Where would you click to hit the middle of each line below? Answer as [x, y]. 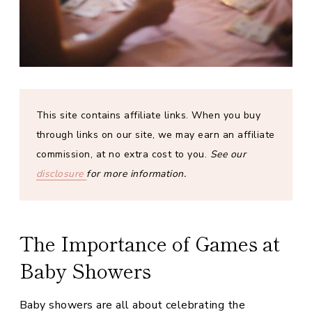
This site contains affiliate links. [112, 115]
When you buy [226, 115]
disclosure [60, 174]
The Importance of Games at [150, 243]
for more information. [136, 174]
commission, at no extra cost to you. [123, 154]
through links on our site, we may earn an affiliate [156, 135]
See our [228, 154]
